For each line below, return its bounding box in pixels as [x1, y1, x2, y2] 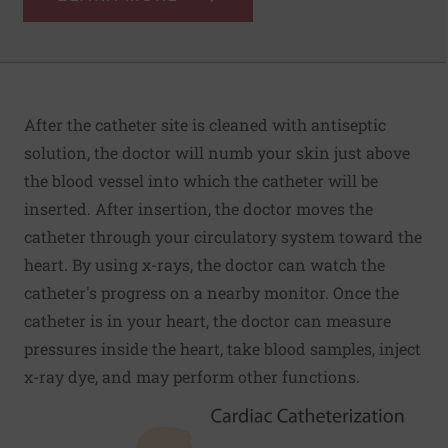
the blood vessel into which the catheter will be [24, 170, 378, 192]
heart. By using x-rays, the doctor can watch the [24, 254, 385, 276]
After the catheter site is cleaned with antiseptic [24, 114, 386, 136]
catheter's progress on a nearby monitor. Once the [24, 282, 399, 304]
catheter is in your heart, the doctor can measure [24, 310, 391, 332]
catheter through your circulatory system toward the [24, 226, 422, 248]
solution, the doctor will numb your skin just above [24, 142, 410, 164]
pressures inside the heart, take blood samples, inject [24, 338, 421, 360]
